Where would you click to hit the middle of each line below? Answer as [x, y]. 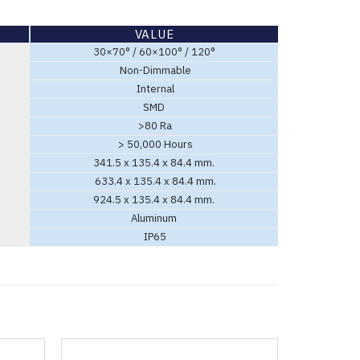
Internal [154, 89]
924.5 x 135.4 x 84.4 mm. [154, 200]
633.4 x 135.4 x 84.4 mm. [154, 182]
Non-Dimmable [154, 71]
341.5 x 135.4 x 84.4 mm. [154, 163]
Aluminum [154, 219]
